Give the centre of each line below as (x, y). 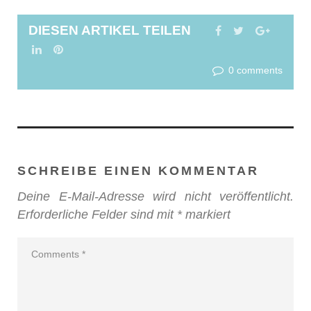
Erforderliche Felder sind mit (97, 214)
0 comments (255, 70)
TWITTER (268, 31)
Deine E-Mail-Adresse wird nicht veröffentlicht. (155, 196)
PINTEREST (95, 49)
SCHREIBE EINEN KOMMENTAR (138, 171)
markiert (206, 214)
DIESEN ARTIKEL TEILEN (120, 31)
